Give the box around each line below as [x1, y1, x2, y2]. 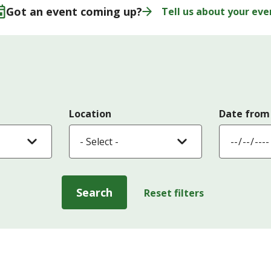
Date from [218, 107, 270, 120]
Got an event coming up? [5, 4, 142, 19]
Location [69, 107, 112, 120]
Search [76, 185, 113, 200]
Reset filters [143, 186, 204, 200]
